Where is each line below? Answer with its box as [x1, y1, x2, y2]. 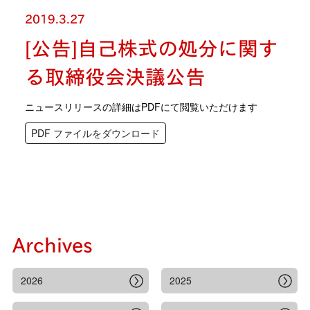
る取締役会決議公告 [25, 67, 206, 86]
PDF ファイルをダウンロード [31, 126, 160, 140]
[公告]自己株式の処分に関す [25, 39, 278, 58]
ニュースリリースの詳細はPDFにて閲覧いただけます [25, 100, 257, 113]
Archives [12, 235, 93, 255]
